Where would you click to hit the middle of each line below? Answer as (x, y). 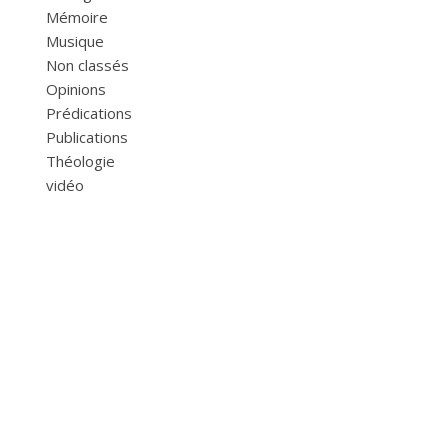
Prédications (89, 112)
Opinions (76, 88)
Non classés (87, 64)
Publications (87, 136)
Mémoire (77, 16)
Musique (75, 40)
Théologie (80, 160)
